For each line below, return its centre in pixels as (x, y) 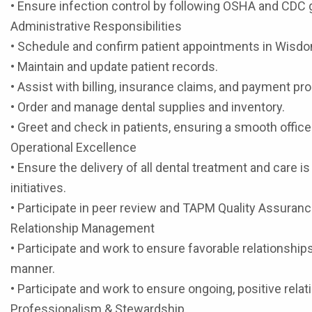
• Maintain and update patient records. (114, 67)
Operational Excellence (73, 147)
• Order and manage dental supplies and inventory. (148, 107)
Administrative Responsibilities (96, 26)
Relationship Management (83, 228)
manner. (33, 268)
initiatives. (38, 188)
